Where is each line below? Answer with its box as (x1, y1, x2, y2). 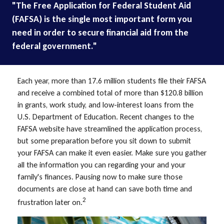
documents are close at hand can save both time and (17, 184, 192, 194)
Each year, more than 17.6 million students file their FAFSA (17, 76, 206, 86)
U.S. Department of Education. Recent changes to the (17, 112, 194, 122)
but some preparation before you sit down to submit (17, 136, 191, 146)
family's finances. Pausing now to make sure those (17, 172, 182, 182)
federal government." (12, 40, 97, 52)
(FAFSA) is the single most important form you (12, 13, 192, 25)
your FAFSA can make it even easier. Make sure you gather (17, 148, 206, 158)
